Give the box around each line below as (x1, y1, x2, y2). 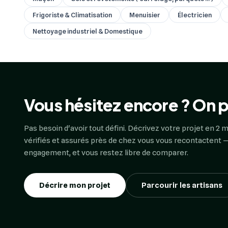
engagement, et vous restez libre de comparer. (24, 148, 188, 157)
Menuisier (129, 11, 160, 19)
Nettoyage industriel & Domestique (33, 27, 142, 35)
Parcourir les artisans (141, 181, 222, 190)
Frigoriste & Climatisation (33, 11, 112, 19)
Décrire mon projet (39, 181, 110, 190)
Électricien (178, 11, 212, 19)
